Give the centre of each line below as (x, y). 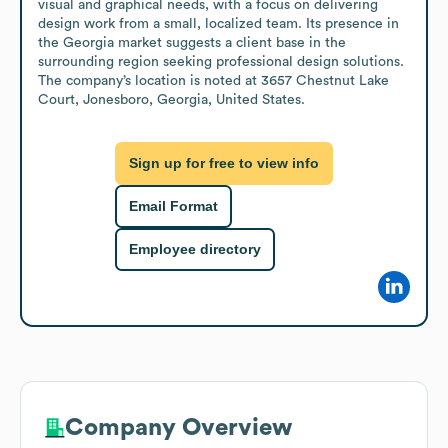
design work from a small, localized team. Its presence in (218, 23)
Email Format (173, 206)
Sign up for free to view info (224, 163)
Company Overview (178, 427)
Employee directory (195, 249)
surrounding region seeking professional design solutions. (221, 61)
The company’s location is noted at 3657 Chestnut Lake (213, 80)
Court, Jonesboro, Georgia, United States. (171, 99)
